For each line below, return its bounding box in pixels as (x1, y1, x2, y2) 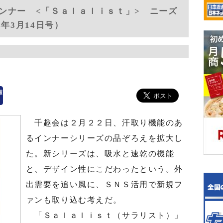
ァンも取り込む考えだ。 (25, 196, 122, 204)
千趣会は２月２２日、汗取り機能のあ (25, 118, 183, 127)
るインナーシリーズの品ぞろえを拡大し (25, 134, 183, 142)
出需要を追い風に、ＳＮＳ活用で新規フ (25, 180, 183, 189)
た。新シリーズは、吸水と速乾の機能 (25, 149, 175, 158)
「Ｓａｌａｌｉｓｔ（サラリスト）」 (25, 211, 183, 220)
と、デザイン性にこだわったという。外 (25, 165, 183, 173)
